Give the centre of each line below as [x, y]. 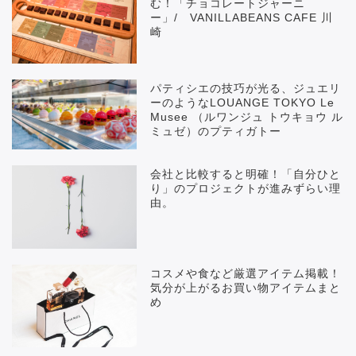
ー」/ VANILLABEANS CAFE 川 [242, 18]
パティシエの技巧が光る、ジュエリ [246, 88]
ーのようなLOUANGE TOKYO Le [243, 103]
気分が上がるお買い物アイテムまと [246, 288]
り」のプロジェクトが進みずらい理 [246, 189]
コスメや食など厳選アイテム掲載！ [246, 273]
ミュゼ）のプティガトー [216, 131]
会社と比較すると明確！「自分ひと [246, 175]
